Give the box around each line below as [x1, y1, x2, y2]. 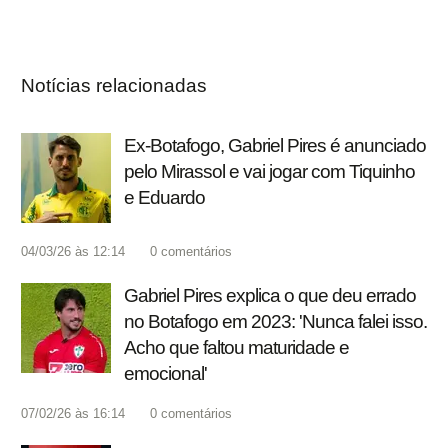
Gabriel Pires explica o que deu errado [124, 285, 416, 307]
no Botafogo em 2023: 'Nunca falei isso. [124, 311, 427, 333]
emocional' [124, 363, 207, 385]
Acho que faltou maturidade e [124, 337, 349, 359]
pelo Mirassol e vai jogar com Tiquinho [124, 161, 415, 183]
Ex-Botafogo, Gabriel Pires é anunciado [124, 135, 426, 157]
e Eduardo [124, 187, 205, 209]
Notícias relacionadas [21, 75, 207, 97]
